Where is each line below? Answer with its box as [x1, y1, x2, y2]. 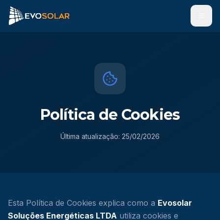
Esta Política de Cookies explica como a [8, 198, 158, 208]
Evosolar [158, 198, 192, 208]
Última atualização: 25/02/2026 [60, 132, 160, 140]
